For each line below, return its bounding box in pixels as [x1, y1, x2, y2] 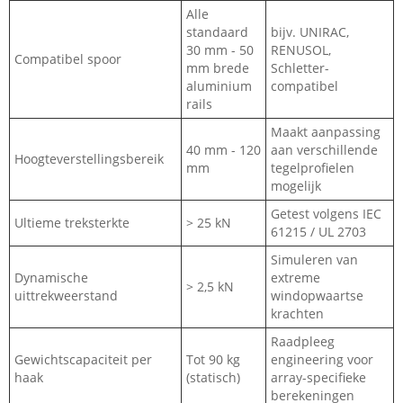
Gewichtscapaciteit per [14, 351, 152, 369]
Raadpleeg [271, 333, 335, 351]
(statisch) [186, 369, 240, 387]
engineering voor [271, 351, 373, 369]
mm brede [186, 59, 249, 77]
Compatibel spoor [14, 50, 121, 68]
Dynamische [14, 269, 88, 287]
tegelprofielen [271, 159, 354, 177]
